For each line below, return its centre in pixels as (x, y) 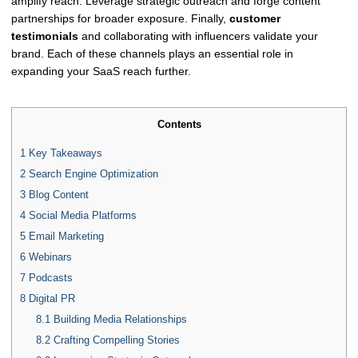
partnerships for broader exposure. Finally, (120, 18)
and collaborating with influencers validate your (198, 36)
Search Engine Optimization (92, 173)
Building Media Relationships (118, 319)
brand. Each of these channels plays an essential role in (152, 53)
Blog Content (57, 194)
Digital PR (50, 298)
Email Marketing (65, 236)
